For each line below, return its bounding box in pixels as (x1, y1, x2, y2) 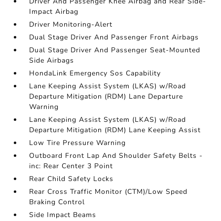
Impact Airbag (29, 7, 79, 16)
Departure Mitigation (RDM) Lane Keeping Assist (29, 125, 201, 135)
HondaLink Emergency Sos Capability (29, 69, 161, 78)
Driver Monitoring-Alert (29, 20, 113, 29)
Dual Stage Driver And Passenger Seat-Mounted (29, 45, 201, 55)
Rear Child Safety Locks (29, 174, 114, 184)
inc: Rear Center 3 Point (29, 161, 113, 171)
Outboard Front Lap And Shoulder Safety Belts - (29, 151, 203, 160)
